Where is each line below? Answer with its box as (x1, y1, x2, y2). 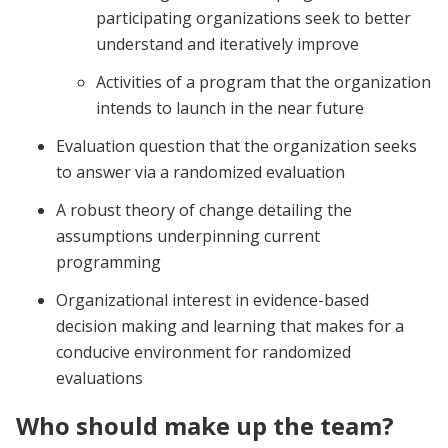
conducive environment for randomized (56, 340, 351, 363)
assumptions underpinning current (56, 224, 320, 247)
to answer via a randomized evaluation (56, 160, 345, 183)
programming (56, 250, 165, 273)
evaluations (56, 366, 143, 389)
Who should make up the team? (16, 408, 400, 442)
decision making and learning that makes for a (56, 314, 404, 337)
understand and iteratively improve (96, 32, 359, 55)
